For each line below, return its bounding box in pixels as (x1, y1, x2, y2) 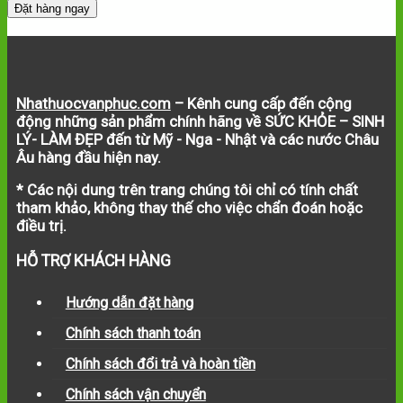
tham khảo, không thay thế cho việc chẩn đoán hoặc (15, 198, 363, 217)
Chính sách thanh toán (65, 325, 201, 343)
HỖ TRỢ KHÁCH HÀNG (15, 252, 171, 271)
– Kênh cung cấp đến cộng (170, 94, 352, 112)
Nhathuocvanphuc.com (15, 94, 171, 112)
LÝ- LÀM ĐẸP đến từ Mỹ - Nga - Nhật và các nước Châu (15, 130, 379, 148)
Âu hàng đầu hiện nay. (15, 148, 161, 166)
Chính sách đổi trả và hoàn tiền (65, 355, 255, 373)
